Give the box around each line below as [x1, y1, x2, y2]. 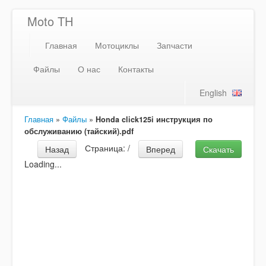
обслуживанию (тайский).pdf [24, 126, 134, 137]
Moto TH [27, 12, 73, 30]
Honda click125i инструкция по [96, 114, 213, 125]
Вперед [145, 143, 175, 155]
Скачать [203, 143, 234, 155]
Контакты [118, 63, 154, 75]
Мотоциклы [95, 39, 139, 51]
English [199, 87, 227, 99]
